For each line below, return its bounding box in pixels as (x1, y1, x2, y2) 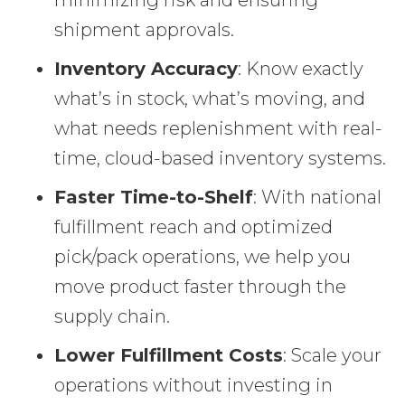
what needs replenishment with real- (54, 117, 382, 139)
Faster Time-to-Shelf (54, 185, 253, 208)
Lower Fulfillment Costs (54, 344, 283, 366)
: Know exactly (238, 57, 363, 80)
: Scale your (283, 344, 381, 366)
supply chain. (54, 305, 170, 327)
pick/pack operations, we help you (54, 245, 351, 268)
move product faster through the (54, 275, 346, 297)
